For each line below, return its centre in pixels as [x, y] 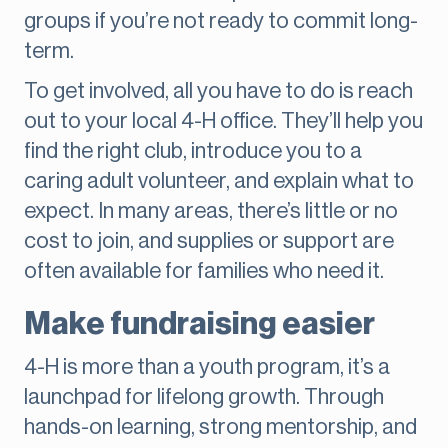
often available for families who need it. [204, 271]
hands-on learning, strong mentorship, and [220, 427]
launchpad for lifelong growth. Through [204, 397]
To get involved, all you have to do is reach [218, 91]
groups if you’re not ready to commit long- [221, 21]
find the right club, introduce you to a [193, 151]
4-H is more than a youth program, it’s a [207, 367]
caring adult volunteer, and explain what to [219, 181]
